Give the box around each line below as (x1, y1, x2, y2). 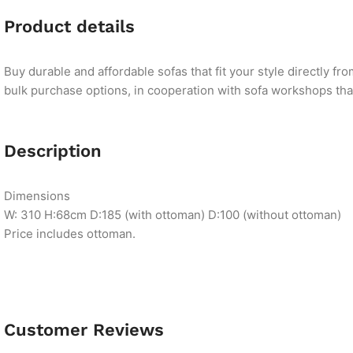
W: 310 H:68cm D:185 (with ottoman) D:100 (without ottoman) (4, 207, 341, 223)
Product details (4, 17, 135, 37)
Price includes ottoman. (4, 226, 136, 242)
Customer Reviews (4, 320, 164, 340)
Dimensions (4, 188, 70, 204)
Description (4, 141, 102, 162)
